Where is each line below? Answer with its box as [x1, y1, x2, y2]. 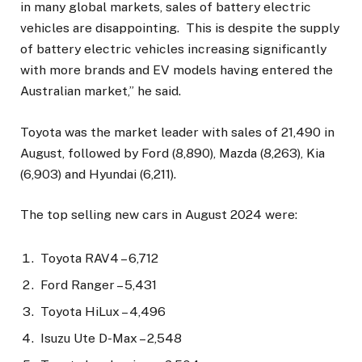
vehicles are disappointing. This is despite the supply [20, 20, 339, 36]
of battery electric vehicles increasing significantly [20, 41, 326, 57]
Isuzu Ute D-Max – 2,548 [40, 330, 182, 346]
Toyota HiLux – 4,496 [40, 303, 166, 319]
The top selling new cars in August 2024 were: [20, 206, 297, 222]
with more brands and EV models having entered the [20, 62, 333, 78]
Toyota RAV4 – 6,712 [40, 250, 158, 267]
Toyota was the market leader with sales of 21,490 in [20, 124, 335, 140]
